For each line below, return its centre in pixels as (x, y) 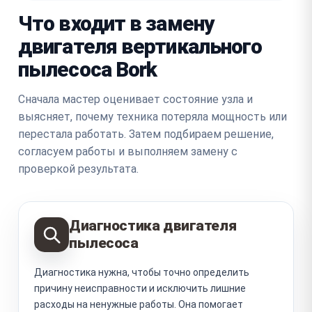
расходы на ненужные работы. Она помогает (139, 304)
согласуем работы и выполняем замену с (128, 151)
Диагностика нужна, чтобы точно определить (142, 272)
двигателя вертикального (140, 46)
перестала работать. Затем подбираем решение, (146, 134)
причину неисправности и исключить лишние (140, 288)
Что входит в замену (116, 23)
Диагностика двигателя (153, 225)
